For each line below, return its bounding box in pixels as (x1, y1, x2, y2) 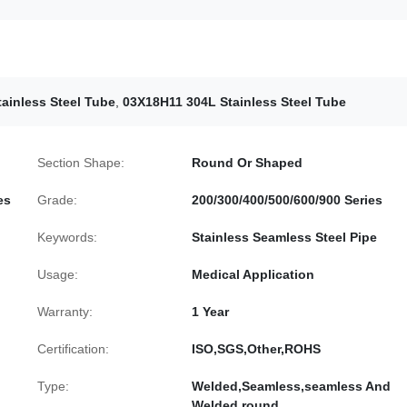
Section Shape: (37, 155, 124, 170)
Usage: (37, 267, 78, 282)
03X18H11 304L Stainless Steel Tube (123, 94, 346, 109)
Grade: (37, 193, 77, 207)
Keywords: (37, 230, 97, 244)
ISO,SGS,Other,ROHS (192, 342, 321, 356)
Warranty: (37, 304, 93, 319)
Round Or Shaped (192, 155, 303, 170)
